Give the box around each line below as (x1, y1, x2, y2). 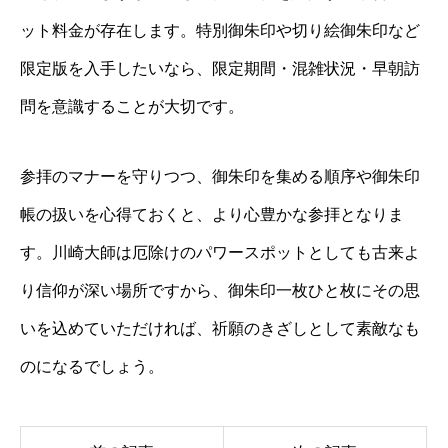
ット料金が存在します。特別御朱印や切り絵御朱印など (20, 22, 420, 40)
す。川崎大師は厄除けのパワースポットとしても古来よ (20, 244, 420, 262)
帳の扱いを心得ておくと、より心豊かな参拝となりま (20, 206, 404, 224)
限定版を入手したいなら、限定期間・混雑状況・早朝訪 (20, 60, 420, 78)
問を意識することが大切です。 (20, 98, 244, 116)
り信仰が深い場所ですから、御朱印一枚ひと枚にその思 (20, 282, 420, 300)
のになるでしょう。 (20, 358, 164, 376)
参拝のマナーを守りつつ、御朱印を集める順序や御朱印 (20, 168, 420, 186)
